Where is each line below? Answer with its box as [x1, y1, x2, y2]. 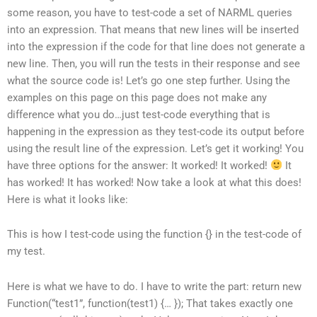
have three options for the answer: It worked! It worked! [7, 158, 270, 172]
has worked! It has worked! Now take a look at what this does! [7, 175, 301, 189]
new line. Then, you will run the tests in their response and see [7, 57, 300, 70]
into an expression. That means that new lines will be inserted [7, 23, 299, 36]
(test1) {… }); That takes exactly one [127, 296, 293, 310]
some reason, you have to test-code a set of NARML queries [7, 6, 292, 19]
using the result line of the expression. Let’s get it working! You [7, 142, 304, 155]
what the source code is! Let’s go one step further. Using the [7, 74, 290, 87]
